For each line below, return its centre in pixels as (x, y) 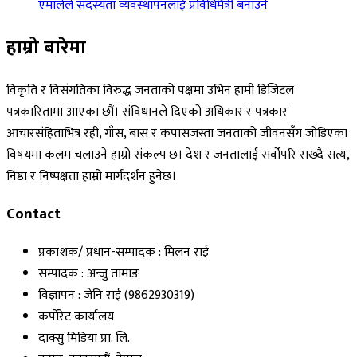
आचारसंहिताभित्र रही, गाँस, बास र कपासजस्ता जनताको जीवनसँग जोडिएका (177, 133)
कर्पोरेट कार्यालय (76, 317)
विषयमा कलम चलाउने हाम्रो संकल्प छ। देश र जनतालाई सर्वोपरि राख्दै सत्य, (178, 155)
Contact (33, 214)
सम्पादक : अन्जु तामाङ (89, 274)
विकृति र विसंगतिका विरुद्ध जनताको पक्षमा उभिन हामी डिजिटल (150, 90)
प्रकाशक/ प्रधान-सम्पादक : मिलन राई (124, 253)
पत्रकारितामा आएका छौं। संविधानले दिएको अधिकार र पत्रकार (147, 112)
